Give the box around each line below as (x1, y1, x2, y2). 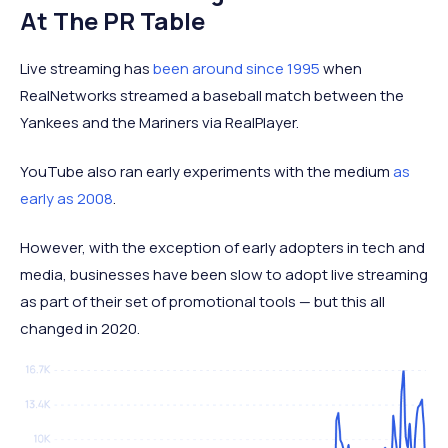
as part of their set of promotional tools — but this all (20, 290, 385, 312)
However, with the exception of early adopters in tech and (20, 236, 425, 258)
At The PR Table (20, 3, 205, 37)
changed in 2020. (20, 317, 140, 339)
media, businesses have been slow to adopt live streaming (20, 263, 428, 285)
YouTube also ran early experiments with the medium (20, 160, 393, 182)
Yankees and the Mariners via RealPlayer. (20, 111, 299, 133)
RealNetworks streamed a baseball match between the (20, 84, 404, 106)
